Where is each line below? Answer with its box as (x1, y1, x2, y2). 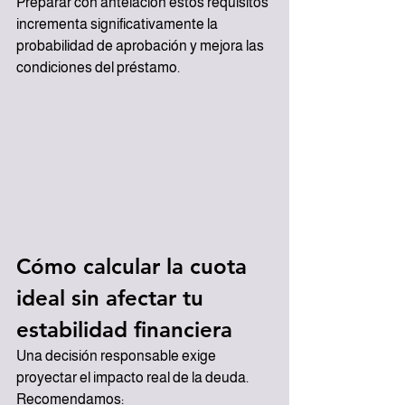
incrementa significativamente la (16, 15, 221, 32)
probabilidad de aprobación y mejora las (16, 37, 267, 53)
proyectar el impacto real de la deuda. (16, 369, 251, 385)
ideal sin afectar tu (16, 284, 210, 311)
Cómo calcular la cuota (16, 252, 253, 279)
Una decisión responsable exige (16, 347, 219, 363)
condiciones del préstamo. (16, 59, 180, 75)
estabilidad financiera (16, 316, 232, 343)
